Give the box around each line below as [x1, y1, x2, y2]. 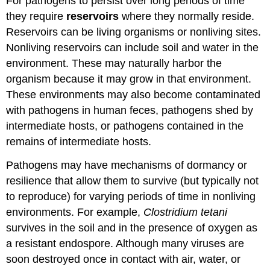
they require [6, 10, 67, 22]
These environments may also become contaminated [6, 88, 261, 101]
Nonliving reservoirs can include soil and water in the [6, 41, 259, 54]
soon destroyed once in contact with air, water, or [6, 253, 241, 265]
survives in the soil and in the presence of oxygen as [6, 221, 258, 234]
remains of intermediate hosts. [6, 135, 152, 148]
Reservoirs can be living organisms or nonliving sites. [6, 25, 262, 38]
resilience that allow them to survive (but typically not [6, 174, 259, 187]
